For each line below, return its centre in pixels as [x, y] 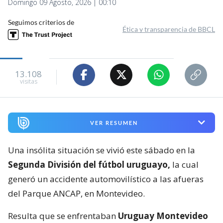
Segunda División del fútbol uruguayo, [89, 164]
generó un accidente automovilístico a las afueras [106, 179]
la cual [184, 164]
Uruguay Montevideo [163, 216]
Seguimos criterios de [41, 22]
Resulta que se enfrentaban [63, 216]
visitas [28, 82]
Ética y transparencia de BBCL [169, 29]
